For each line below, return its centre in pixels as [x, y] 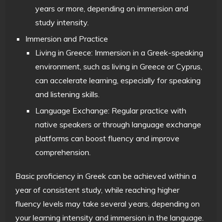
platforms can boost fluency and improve [108, 138]
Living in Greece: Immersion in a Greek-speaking [119, 52]
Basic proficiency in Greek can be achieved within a [106, 176]
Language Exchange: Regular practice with [111, 110]
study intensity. [62, 22]
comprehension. [63, 152]
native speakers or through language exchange [118, 124]
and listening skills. [68, 94]
